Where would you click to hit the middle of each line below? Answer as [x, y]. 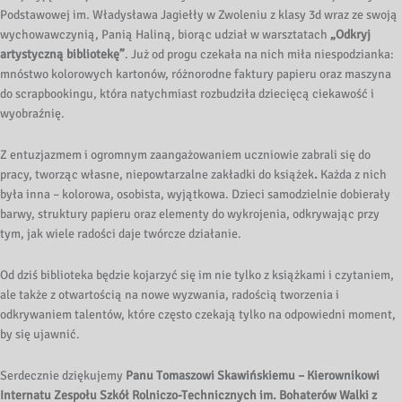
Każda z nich [352, 175]
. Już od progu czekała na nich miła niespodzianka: [259, 55]
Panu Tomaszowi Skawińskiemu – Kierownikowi [253, 375]
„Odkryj [350, 35]
